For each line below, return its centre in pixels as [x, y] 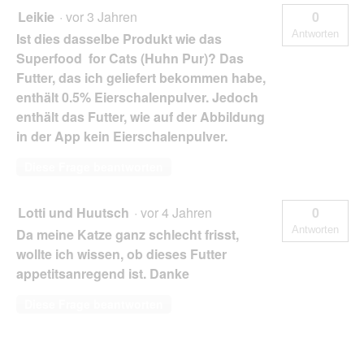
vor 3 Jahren [105, 16]
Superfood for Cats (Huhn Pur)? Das [130, 58]
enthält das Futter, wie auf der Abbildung [141, 116]
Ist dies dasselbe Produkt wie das [119, 38]
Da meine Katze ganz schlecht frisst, [128, 234]
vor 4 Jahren [180, 212]
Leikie [36, 16]
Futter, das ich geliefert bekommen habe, [141, 77]
